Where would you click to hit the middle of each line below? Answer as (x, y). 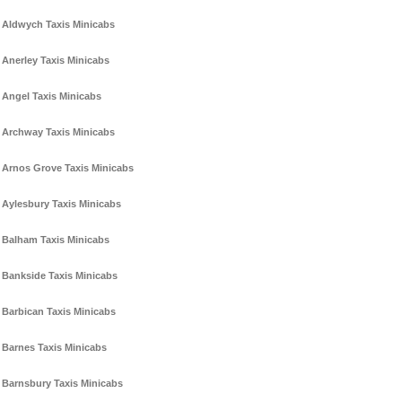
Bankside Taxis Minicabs (60, 276)
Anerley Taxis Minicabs (56, 61)
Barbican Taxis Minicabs (59, 312)
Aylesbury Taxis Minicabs (61, 204)
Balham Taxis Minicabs (56, 240)
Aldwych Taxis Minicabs (58, 25)
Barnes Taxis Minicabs (54, 348)
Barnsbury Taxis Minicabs (62, 384)
